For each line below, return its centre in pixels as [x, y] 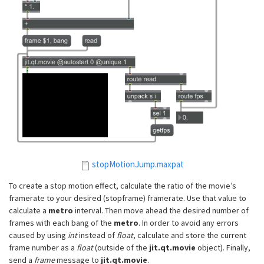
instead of [97, 235]
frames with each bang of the [61, 223]
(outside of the [121, 248]
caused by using [38, 235]
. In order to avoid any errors [189, 223]
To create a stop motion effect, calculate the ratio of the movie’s [123, 186]
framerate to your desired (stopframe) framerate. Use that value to [128, 198]
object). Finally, [224, 248]
